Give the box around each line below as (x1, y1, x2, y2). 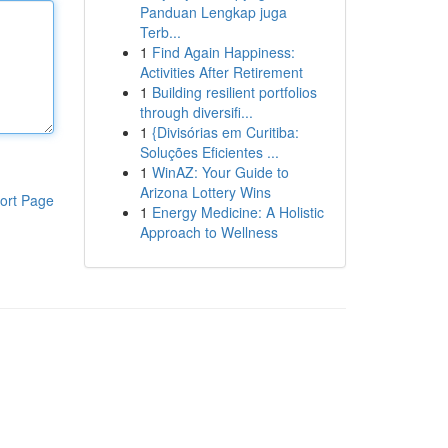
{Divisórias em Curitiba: (151, 122, 299, 142)
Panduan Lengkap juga (139, 2, 287, 22)
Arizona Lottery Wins (139, 182, 271, 202)
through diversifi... (139, 102, 253, 122)
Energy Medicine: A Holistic (151, 202, 324, 222)
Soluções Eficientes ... (139, 142, 279, 162)
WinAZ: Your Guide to (151, 162, 289, 182)
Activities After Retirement (139, 62, 303, 82)
